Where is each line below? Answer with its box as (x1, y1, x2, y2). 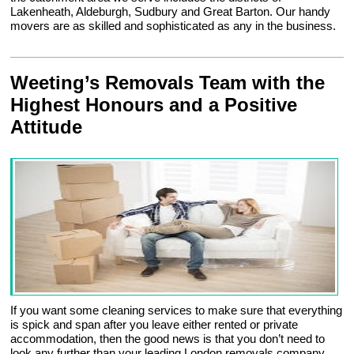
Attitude (10, 116, 83, 138)
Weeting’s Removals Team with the (10, 72, 326, 94)
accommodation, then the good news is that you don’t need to (10, 332, 326, 346)
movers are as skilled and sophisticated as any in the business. (10, 19, 337, 33)
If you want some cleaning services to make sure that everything (10, 303, 343, 318)
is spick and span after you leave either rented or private (10, 318, 299, 332)
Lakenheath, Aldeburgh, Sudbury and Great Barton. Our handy (10, 5, 331, 19)
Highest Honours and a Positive (10, 94, 298, 116)
